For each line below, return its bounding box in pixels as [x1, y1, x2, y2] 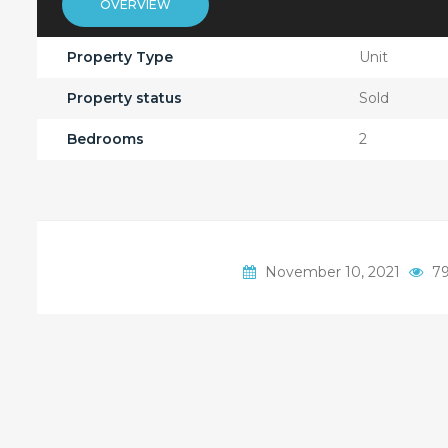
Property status [67, 88, 182, 107]
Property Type [67, 47, 173, 66]
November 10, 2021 [261, 262, 404, 281]
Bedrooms [67, 129, 144, 148]
